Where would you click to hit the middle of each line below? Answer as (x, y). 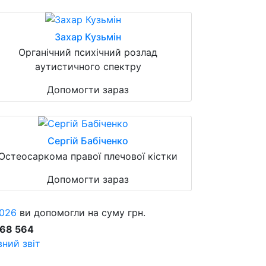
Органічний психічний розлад (88, 52)
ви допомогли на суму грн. (81, 212)
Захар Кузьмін (88, 37)
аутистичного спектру (88, 66)
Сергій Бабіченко (88, 140)
